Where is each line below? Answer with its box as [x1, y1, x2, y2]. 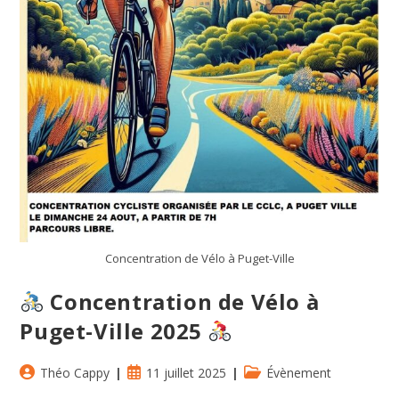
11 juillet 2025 [146, 363, 227, 381]
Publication [126, 362, 191, 380]
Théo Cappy [40, 363, 110, 381]
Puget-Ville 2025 [20, 315, 208, 346]
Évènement [266, 363, 332, 381]
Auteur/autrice [19, 362, 102, 380]
